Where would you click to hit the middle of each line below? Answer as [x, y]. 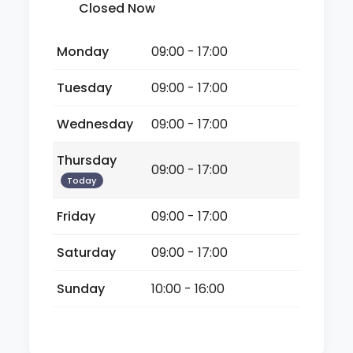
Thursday [87, 160]
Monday [83, 51]
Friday [76, 216]
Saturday [87, 252]
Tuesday [85, 87]
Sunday [81, 288]
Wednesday [95, 124]
